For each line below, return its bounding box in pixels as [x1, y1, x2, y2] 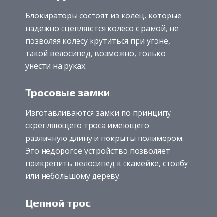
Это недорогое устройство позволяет [25, 145, 170, 156]
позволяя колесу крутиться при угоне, [25, 35, 170, 46]
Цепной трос [25, 196, 91, 209]
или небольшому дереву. [25, 170, 121, 182]
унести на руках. [25, 60, 87, 71]
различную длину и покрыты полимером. [25, 133, 184, 144]
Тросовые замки [25, 86, 110, 99]
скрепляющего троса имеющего [25, 120, 149, 131]
